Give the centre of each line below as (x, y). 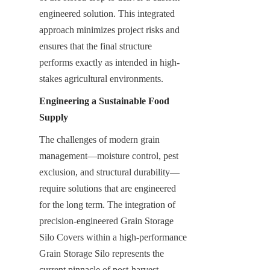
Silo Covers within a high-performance (113, 237)
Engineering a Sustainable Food (104, 101)
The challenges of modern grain (99, 139)
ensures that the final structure (96, 46)
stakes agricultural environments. (101, 78)
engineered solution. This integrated (107, 13)
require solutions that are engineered (108, 188)
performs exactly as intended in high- (109, 62)
